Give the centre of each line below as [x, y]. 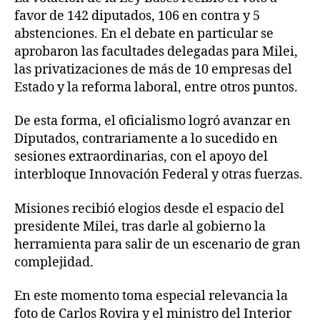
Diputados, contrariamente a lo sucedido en [146, 139]
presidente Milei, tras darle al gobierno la [140, 226]
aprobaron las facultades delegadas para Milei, [156, 51]
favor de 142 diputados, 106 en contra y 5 [137, 16]
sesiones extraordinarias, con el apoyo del [141, 157]
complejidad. [54, 262]
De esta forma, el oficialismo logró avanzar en [152, 121]
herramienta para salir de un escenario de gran [157, 244]
